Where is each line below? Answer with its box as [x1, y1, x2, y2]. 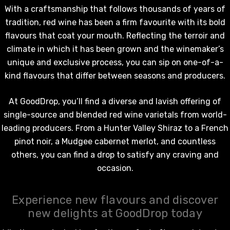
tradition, [5, 17, 43, 27]
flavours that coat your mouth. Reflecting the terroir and [5, 30, 225, 41]
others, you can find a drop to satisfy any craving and [11, 149, 219, 160]
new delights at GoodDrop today [28, 206, 202, 220]
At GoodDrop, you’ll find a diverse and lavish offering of [9, 96, 221, 106]
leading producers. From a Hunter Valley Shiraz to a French [2, 123, 228, 133]
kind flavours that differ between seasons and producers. [5, 70, 225, 81]
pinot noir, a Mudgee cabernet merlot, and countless [14, 136, 216, 146]
